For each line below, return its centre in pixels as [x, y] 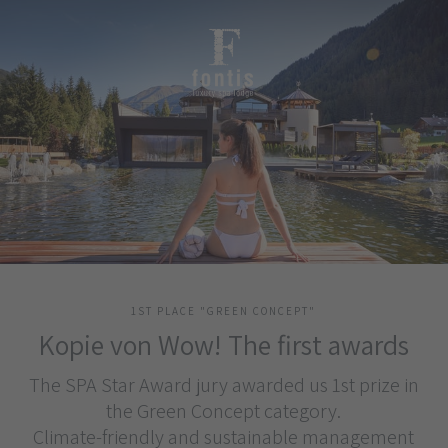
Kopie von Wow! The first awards [224, 344]
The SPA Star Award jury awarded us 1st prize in [223, 384]
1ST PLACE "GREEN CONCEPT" [224, 310]
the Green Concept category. [224, 410]
